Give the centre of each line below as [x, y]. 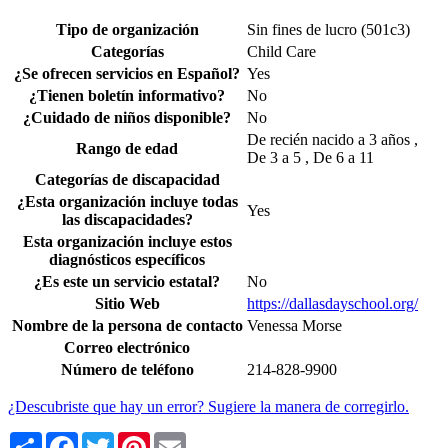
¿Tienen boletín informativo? [127, 96]
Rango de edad [127, 149]
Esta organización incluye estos [127, 242]
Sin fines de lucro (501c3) [328, 30]
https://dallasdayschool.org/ [332, 304]
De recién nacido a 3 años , [332, 140]
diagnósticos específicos [127, 260]
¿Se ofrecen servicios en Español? [127, 74]
